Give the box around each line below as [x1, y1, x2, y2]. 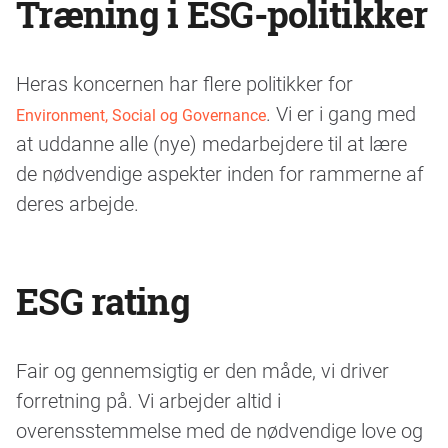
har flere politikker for [169, 69, 353, 96]
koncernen [73, 69, 169, 96]
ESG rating [16, 276, 190, 326]
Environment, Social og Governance [16, 103, 266, 125]
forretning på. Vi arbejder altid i [16, 386, 281, 413]
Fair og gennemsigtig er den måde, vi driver [16, 356, 389, 383]
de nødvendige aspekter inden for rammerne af [16, 159, 424, 186]
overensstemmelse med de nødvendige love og [16, 416, 423, 443]
